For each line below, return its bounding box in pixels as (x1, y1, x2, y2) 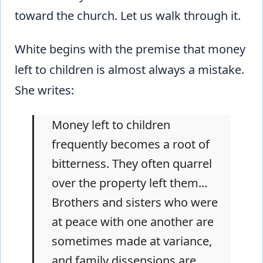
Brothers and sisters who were (52, 194, 218, 211)
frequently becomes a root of (52, 136, 210, 153)
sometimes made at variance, (52, 233, 212, 249)
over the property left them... (52, 175, 207, 191)
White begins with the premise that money (15, 41, 245, 58)
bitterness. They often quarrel (52, 156, 212, 172)
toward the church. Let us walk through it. (15, 8, 241, 24)
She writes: (15, 82, 74, 99)
